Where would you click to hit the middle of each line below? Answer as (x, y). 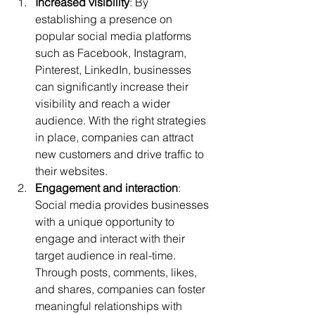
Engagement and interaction (107, 188)
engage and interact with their (111, 238)
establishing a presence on (105, 19)
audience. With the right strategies (122, 120)
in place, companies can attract (116, 137)
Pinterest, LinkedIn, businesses (115, 70)
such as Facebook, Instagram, (112, 53)
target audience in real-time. (107, 255)
